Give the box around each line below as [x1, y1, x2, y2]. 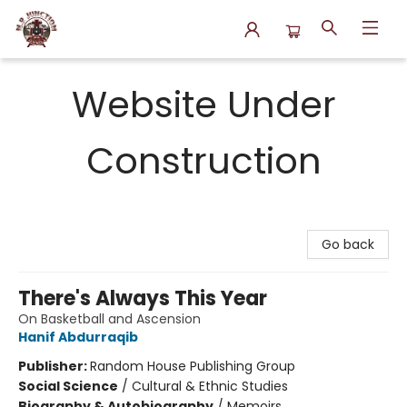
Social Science [18, 377, 118, 395]
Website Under [71, 79, 336, 130]
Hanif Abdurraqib [18, 328, 138, 346]
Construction [85, 135, 322, 186]
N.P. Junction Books [14, 66, 134, 84]
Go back [322, 235, 374, 253]
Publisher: [18, 357, 90, 375]
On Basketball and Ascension [18, 310, 201, 328]
